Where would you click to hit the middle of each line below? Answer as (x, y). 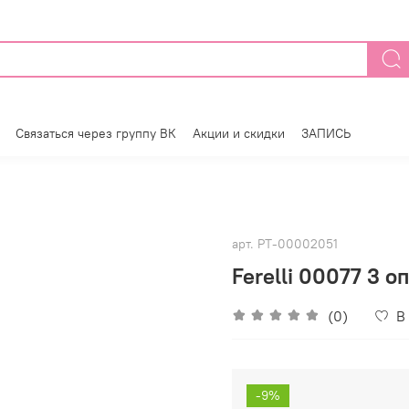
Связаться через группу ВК (96, 134)
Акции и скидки (239, 134)
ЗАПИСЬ (326, 134)
